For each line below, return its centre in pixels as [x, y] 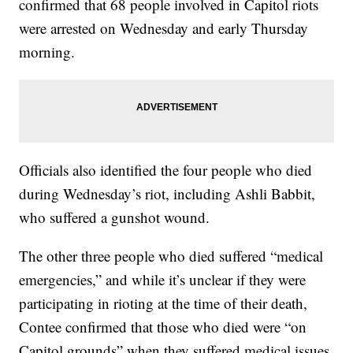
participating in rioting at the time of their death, [163, 303]
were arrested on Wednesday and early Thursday [164, 28]
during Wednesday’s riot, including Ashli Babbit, [167, 194]
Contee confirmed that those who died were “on [163, 327]
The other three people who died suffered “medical [171, 256]
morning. [47, 52]
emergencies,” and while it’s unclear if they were [163, 280]
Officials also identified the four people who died [166, 170]
